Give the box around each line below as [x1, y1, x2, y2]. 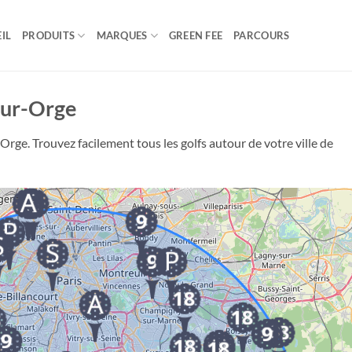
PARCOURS [233, 29, 290, 42]
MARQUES [96, 29, 148, 42]
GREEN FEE [168, 29, 223, 42]
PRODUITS [22, 29, 75, 42]
